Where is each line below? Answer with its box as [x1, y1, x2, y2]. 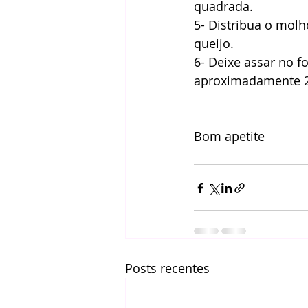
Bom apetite [194, 128, 268, 144]
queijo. [194, 35, 237, 52]
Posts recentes [125, 260, 210, 276]
